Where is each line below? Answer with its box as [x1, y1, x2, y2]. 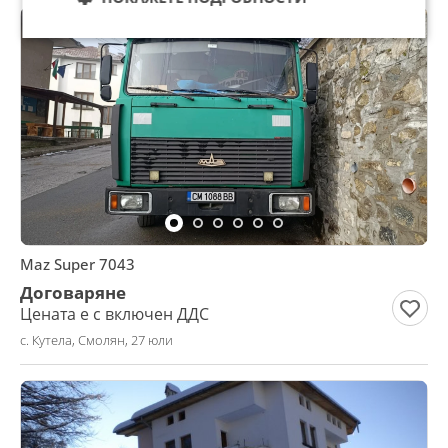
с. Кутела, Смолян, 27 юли [20, 331, 173, 349]
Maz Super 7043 [20, 254, 135, 274]
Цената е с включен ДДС [20, 303, 209, 325]
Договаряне [20, 281, 126, 304]
